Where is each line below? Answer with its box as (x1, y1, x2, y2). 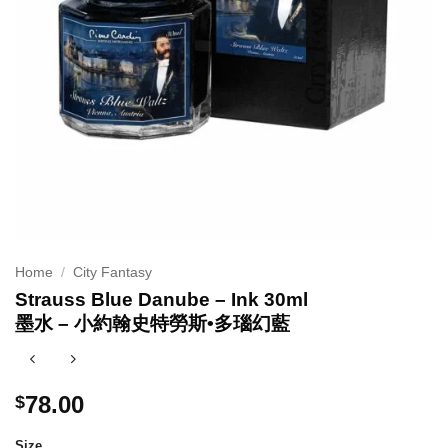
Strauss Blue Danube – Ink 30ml (15, 288, 308, 310)
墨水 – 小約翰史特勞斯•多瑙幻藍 (15, 312, 290, 334)
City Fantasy (73, 265, 153, 281)
